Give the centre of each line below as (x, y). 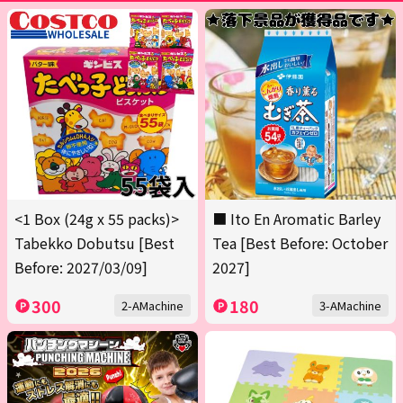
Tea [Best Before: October (300, 243)
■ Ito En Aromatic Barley (296, 219)
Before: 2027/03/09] (81, 268)
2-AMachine (152, 306)
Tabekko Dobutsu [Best (94, 243)
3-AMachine (350, 306)
